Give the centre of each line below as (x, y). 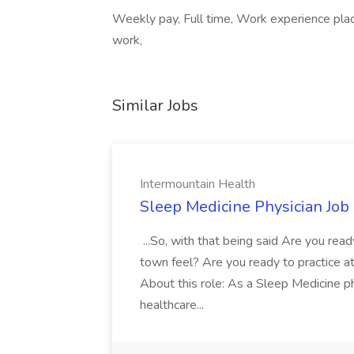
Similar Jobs (155, 105)
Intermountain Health (198, 184)
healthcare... (173, 305)
